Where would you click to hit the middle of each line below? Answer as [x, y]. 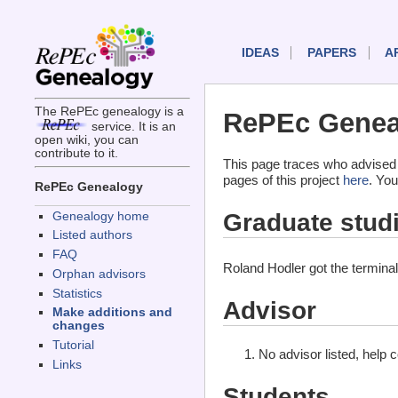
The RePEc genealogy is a [109, 112]
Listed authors [92, 235]
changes [78, 326]
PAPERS [331, 53]
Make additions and [112, 313]
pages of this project [283, 180]
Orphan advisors [99, 274]
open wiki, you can [86, 140]
